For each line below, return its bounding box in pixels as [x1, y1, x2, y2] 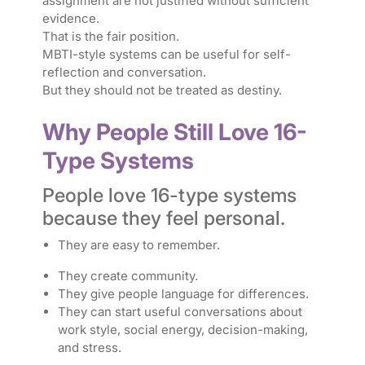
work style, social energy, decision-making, [57, 322, 308, 338]
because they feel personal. [42, 206, 285, 231]
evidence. [42, 11, 103, 27]
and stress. [57, 340, 121, 356]
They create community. [57, 268, 198, 284]
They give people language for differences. [57, 286, 309, 302]
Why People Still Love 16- [42, 118, 307, 147]
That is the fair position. [42, 29, 179, 45]
